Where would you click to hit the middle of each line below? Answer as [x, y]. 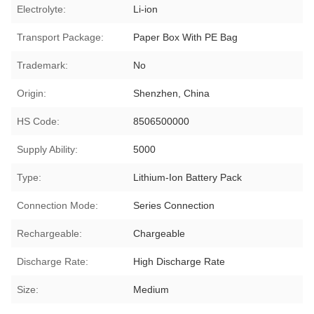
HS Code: [38, 121]
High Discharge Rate [179, 261]
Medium [151, 289]
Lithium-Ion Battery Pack [188, 177]
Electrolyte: [41, 9]
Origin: [32, 93]
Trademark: [42, 65]
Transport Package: [60, 37]
